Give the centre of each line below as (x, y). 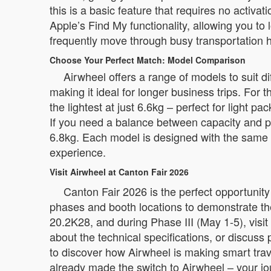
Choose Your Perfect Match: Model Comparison (148, 60)
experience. (78, 152)
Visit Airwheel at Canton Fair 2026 (119, 172)
